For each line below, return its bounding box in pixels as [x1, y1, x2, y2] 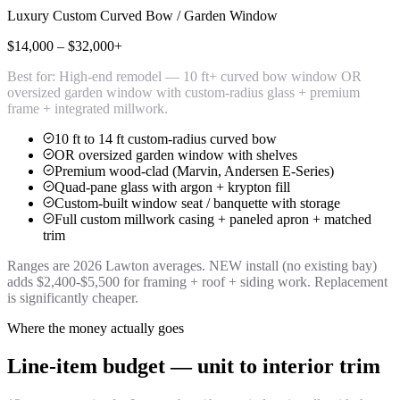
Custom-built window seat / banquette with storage [54, 196, 340, 212]
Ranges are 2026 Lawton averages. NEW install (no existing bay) [7, 258, 377, 274]
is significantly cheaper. [7, 290, 138, 306]
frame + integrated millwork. [7, 101, 168, 117]
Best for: [7, 69, 59, 85]
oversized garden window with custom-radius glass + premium [7, 85, 360, 101]
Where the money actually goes [7, 321, 184, 337]
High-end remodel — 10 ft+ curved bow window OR [59, 69, 362, 85]
